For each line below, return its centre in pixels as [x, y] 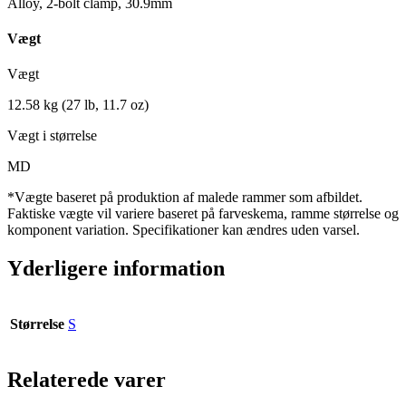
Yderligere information [116, 269]
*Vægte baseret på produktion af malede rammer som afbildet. [185, 198]
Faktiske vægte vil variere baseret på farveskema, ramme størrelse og [203, 214]
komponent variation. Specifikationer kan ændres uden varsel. [184, 230]
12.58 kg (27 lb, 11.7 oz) [78, 105]
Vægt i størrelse [52, 136]
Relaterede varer [87, 380]
